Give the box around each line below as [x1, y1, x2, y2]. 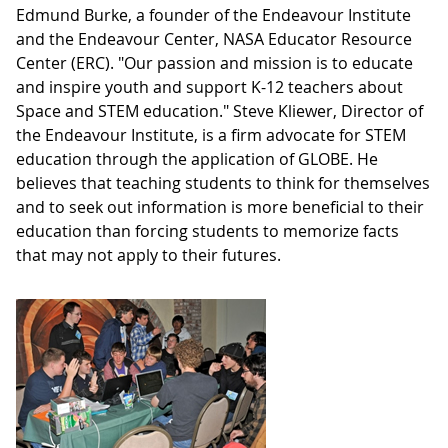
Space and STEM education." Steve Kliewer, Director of [16, 100, 423, 122]
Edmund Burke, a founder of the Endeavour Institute [16, 4, 411, 26]
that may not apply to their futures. [16, 244, 281, 266]
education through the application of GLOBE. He [16, 148, 378, 170]
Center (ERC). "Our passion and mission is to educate [16, 52, 413, 74]
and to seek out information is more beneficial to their [16, 196, 424, 218]
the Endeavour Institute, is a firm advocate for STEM [16, 124, 406, 146]
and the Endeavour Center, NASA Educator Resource [16, 28, 412, 50]
